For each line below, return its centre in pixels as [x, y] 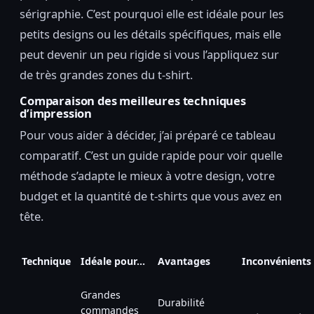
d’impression [56, 113]
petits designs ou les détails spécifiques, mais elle [150, 34]
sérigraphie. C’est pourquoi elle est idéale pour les [152, 13]
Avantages [184, 261]
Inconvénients [277, 261]
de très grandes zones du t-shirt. [106, 74]
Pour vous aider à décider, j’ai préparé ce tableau [148, 135]
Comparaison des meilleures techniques [133, 100]
